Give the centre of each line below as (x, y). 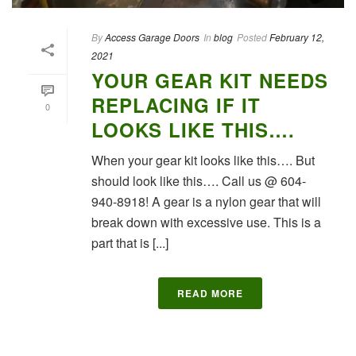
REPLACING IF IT (176, 104)
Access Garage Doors (152, 37)
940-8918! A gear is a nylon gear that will (206, 201)
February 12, (297, 37)
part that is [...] (130, 242)
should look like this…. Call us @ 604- (199, 180)
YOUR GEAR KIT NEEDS (210, 80)
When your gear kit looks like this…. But (203, 160)
